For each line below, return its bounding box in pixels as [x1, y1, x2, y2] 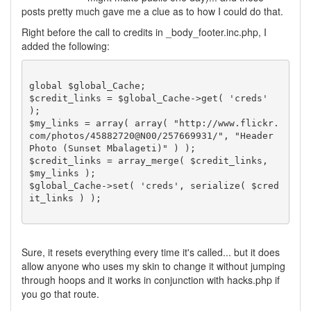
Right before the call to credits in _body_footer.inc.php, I [22, 25, 267, 39]
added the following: [22, 39, 110, 53]
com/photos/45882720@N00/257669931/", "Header [28, 130, 274, 141]
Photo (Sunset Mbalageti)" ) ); [28, 142, 196, 153]
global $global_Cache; [28, 80, 146, 91]
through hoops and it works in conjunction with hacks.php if [22, 273, 280, 287]
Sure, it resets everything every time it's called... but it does [22, 245, 280, 259]
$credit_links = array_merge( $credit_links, [28, 155, 268, 166]
